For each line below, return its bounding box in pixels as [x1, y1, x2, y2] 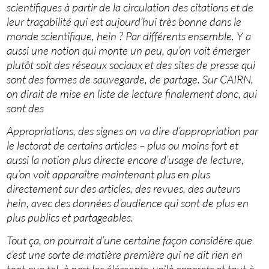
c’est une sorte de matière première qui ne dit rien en [7, 247, 243, 262]
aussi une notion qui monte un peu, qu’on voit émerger [7, 43, 250, 58]
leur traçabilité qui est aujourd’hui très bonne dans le [7, 14, 242, 29]
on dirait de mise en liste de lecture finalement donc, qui [7, 86, 258, 101]
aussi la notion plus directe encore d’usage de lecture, [7, 153, 244, 168]
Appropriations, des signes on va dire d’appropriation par [7, 124, 259, 139]
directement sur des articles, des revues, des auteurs [7, 181, 241, 196]
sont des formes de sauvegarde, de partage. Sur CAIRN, [7, 72, 254, 87]
